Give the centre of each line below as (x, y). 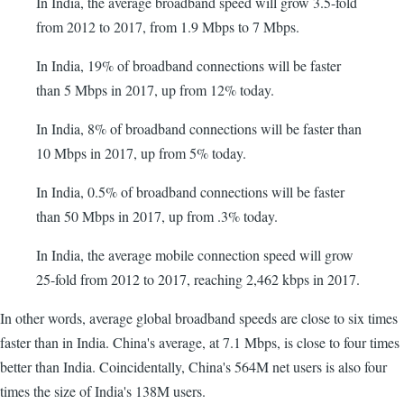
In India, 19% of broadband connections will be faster (188, 65)
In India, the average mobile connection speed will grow (195, 255)
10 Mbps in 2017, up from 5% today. (141, 153)
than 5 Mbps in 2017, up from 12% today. (155, 90)
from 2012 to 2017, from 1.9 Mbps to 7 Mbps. (168, 27)
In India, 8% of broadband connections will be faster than (199, 129)
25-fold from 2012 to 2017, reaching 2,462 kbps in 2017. (198, 279)
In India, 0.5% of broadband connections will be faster (190, 192)
